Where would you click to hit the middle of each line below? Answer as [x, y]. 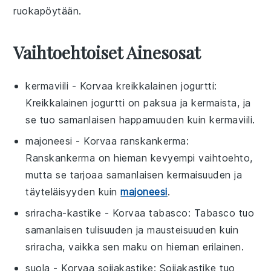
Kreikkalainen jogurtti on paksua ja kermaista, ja [138, 103]
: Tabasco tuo [221, 213]
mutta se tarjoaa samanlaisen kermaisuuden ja [134, 175]
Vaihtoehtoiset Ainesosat [107, 52]
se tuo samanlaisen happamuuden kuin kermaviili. [140, 119]
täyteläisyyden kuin [73, 191]
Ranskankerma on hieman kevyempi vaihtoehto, [139, 158]
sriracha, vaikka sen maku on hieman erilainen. [135, 247]
